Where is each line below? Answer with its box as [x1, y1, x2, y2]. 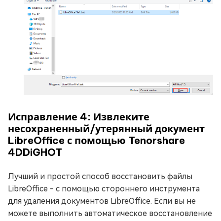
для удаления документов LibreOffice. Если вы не [8, 196, 196, 206]
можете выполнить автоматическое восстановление [8, 209, 212, 219]
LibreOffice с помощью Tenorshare [8, 134, 185, 147]
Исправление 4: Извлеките [8, 110, 149, 123]
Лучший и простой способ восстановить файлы [8, 172, 192, 182]
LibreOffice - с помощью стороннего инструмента [8, 184, 200, 194]
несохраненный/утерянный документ [8, 122, 205, 135]
